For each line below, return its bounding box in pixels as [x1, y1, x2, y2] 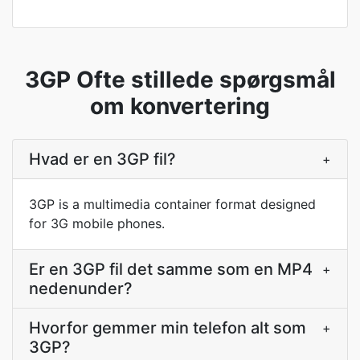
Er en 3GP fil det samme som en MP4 [29, 260, 313, 279]
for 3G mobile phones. [29, 215, 165, 231]
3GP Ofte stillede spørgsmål [24, 66, 336, 93]
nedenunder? [29, 279, 133, 298]
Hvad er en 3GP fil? [29, 149, 176, 169]
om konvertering [90, 92, 270, 120]
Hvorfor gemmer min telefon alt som [29, 318, 306, 337]
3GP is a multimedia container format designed [29, 196, 316, 212]
